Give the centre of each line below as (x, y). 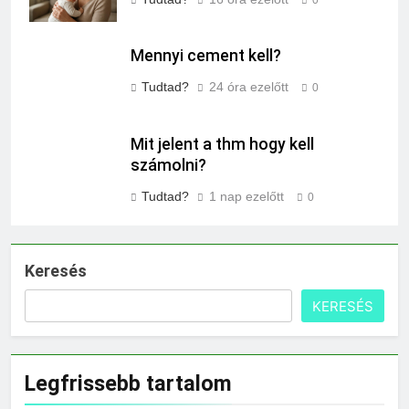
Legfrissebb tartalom (128, 384)
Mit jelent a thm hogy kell (222, 145)
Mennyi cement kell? (206, 56)
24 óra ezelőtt (249, 87)
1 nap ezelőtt (246, 197)
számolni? (168, 166)
